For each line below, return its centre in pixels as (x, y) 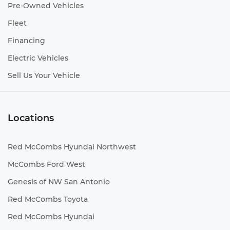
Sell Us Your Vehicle (44, 76)
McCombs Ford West (46, 165)
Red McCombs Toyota (48, 199)
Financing (26, 41)
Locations (31, 118)
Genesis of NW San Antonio (59, 182)
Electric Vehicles (38, 58)
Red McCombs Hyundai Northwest (72, 147)
